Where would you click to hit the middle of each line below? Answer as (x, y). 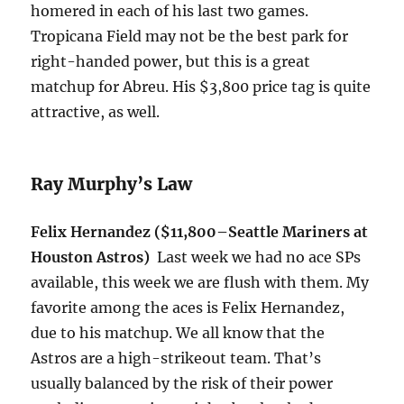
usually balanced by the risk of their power (182, 384)
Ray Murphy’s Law (112, 184)
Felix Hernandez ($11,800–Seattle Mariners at (200, 232)
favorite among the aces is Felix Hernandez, (188, 308)
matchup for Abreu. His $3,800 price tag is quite (201, 87)
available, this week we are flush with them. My (200, 283)
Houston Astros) (94, 257)
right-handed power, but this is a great (171, 62)
